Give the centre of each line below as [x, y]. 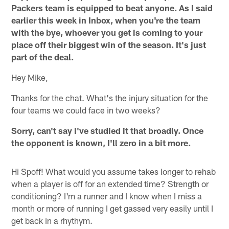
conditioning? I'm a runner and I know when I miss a [107, 196]
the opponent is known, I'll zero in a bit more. [101, 142]
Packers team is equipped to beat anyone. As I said [112, 7]
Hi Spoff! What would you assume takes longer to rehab [114, 171]
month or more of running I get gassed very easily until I [112, 208]
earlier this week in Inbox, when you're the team [106, 20]
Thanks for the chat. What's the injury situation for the [110, 97]
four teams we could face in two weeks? [86, 110]
